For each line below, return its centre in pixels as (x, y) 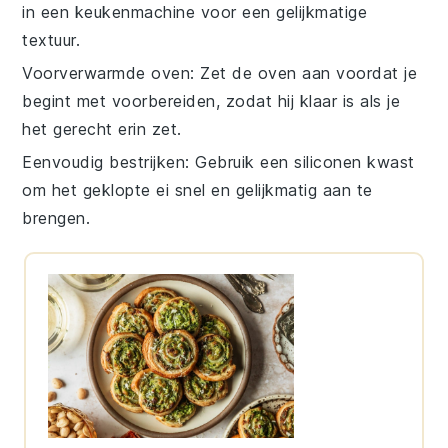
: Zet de (224, 72)
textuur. (51, 39)
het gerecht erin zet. (102, 128)
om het (52, 189)
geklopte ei (126, 189)
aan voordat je (357, 72)
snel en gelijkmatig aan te (271, 189)
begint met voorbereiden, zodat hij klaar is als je (211, 100)
